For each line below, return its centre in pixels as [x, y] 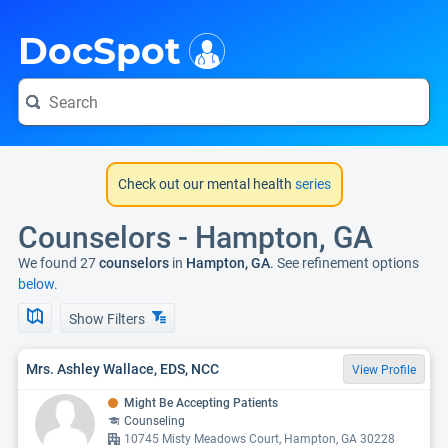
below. [38, 284]
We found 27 [57, 263]
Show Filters [108, 319]
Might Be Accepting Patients [201, 403]
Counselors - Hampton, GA [195, 237]
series [311, 184]
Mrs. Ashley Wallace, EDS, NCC [122, 368]
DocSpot [99, 51]
